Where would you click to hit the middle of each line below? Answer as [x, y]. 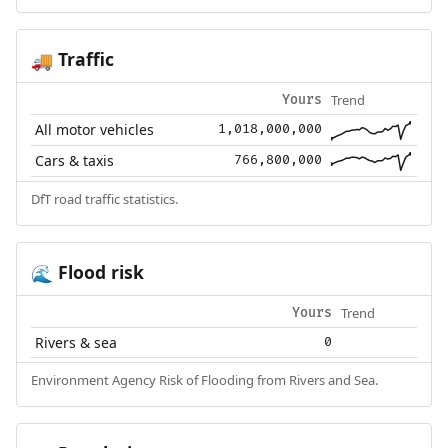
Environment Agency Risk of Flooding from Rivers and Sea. [204, 379]
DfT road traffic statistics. [104, 198]
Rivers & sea [76, 342]
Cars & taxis [75, 160]
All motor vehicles [95, 129]
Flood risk [98, 271]
